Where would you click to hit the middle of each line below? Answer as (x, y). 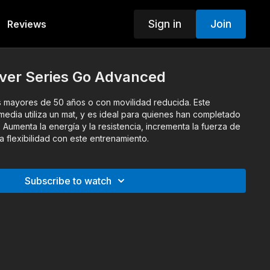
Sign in (165, 24)
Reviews (27, 24)
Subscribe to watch (68, 181)
